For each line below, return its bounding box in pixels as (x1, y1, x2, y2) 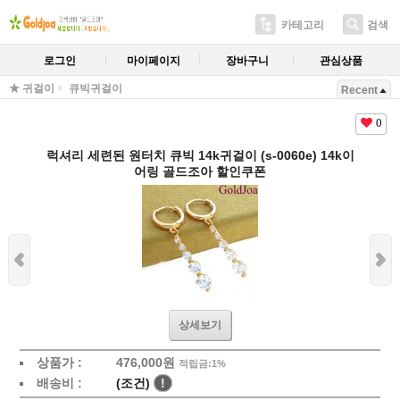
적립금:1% (178, 358, 226, 369)
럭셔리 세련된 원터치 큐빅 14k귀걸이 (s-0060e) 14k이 (46, 148, 354, 162)
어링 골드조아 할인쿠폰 (134, 164, 266, 179)
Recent (341, 84, 378, 96)
